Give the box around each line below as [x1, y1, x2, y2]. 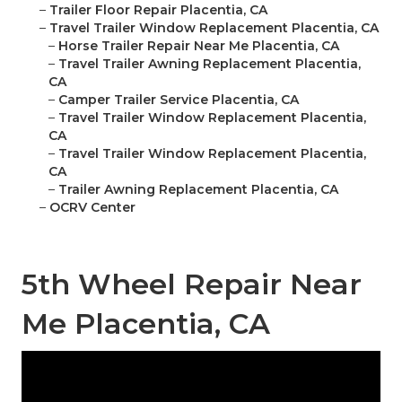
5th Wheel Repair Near [22, 267, 362, 302]
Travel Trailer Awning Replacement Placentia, [58, 56, 361, 73]
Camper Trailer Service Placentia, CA [58, 92, 299, 109]
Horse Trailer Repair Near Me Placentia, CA [58, 38, 339, 55]
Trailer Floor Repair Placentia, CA [49, 2, 267, 19]
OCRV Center [49, 199, 135, 216]
